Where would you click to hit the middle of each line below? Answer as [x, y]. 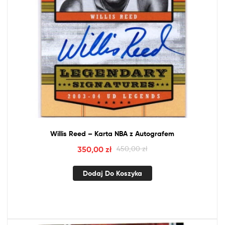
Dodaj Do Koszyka [112, 174]
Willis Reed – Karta [82, 134]
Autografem [154, 134]
